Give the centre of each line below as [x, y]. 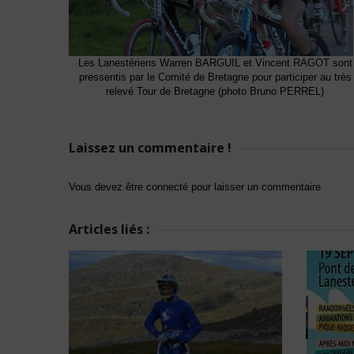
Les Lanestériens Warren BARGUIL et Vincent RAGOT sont [215, 63]
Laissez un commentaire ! [150, 148]
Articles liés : [109, 229]
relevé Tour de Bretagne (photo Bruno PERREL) [215, 91]
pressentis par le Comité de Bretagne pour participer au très [215, 77]
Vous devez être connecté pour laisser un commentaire [195, 187]
